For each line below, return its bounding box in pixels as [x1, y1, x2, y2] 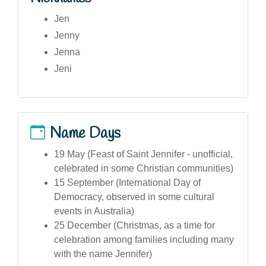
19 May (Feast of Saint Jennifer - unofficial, [54, 148, 233, 159]
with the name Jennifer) [54, 248, 152, 259]
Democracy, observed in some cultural [54, 191, 214, 202]
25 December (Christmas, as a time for [54, 220, 215, 230]
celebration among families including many [54, 234, 234, 245]
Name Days [50, 123, 121, 144]
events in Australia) [54, 205, 134, 216]
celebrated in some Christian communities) [54, 163, 233, 173]
